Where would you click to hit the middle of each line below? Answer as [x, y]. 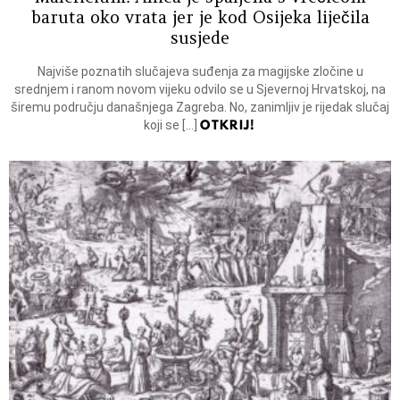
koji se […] [172, 125]
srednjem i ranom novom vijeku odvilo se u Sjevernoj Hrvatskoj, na [200, 90]
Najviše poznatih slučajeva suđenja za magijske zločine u [200, 72]
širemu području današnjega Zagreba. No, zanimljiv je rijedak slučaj [200, 108]
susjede [200, 38]
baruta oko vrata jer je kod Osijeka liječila [200, 17]
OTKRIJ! [228, 125]
